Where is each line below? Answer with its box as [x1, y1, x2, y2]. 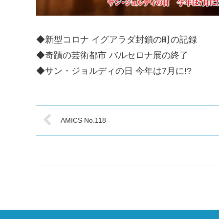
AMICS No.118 [61, 116, 106, 124]
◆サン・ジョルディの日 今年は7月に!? [36, 66, 192, 76]
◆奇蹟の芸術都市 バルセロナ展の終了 [36, 50, 188, 60]
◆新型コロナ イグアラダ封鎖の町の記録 [36, 34, 197, 44]
